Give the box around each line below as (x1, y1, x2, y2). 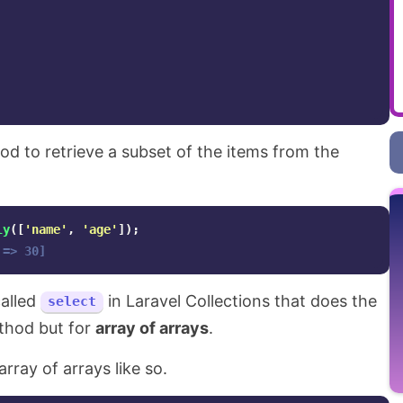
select (48, 293, 96, 309)
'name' (24, 222, 67, 237)
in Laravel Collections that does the (103, 291, 377, 310)
